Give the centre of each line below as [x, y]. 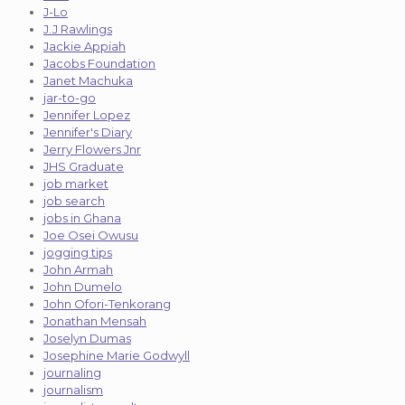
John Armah [78, 270]
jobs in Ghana [82, 218]
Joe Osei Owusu [91, 235]
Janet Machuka [88, 81]
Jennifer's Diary [88, 132]
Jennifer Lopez [87, 115]
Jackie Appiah [85, 47]
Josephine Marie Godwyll [117, 356]
